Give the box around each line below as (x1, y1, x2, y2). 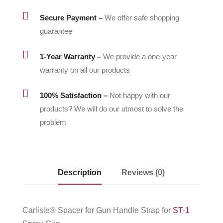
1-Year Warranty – (39, 52, 101, 61)
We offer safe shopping (104, 13, 179, 22)
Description (58, 168, 102, 177)
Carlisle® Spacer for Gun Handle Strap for (22, 206, 173, 215)
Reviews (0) (121, 168, 165, 177)
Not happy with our (109, 91, 170, 100)
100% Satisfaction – (39, 91, 108, 100)
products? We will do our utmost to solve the (39, 104, 183, 113)
